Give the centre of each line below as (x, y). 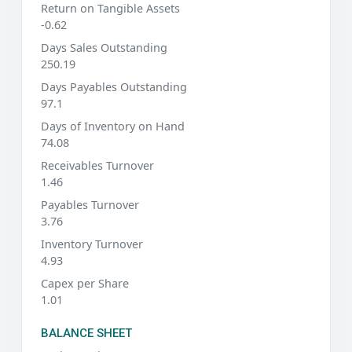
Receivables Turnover (97, 165)
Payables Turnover (90, 204)
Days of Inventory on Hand (113, 126)
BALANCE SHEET (86, 333)
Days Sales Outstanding (104, 47)
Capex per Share (85, 283)
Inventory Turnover (92, 244)
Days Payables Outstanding (114, 86)
